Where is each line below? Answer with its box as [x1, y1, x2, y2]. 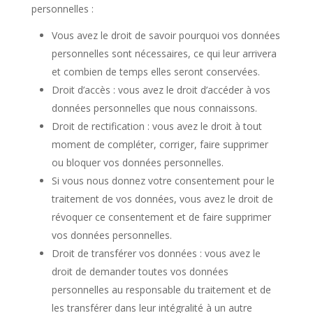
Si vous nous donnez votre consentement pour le [51, 174, 275, 187]
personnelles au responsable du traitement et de [51, 283, 271, 296]
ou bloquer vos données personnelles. [51, 156, 224, 169]
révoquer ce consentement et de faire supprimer [51, 210, 271, 224]
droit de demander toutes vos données [51, 265, 228, 278]
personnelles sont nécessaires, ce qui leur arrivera [51, 47, 277, 60]
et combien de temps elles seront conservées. [51, 65, 260, 78]
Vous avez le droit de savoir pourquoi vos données [51, 29, 280, 42]
